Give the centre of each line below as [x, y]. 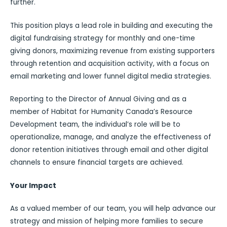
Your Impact [33, 185]
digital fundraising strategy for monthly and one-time [103, 38]
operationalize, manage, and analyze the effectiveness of [111, 137]
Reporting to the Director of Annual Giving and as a [98, 99]
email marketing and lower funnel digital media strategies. [111, 76]
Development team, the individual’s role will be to [95, 125]
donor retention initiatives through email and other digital [109, 150]
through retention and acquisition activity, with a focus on [110, 63]
